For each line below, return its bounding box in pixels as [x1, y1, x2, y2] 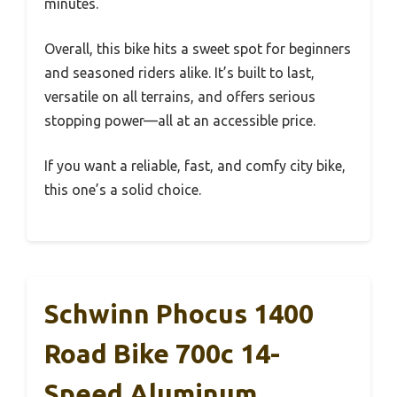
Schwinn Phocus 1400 [44, 299, 314, 330]
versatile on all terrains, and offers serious [44, 89, 315, 105]
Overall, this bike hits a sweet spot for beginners [44, 41, 351, 58]
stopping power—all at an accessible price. [44, 113, 315, 129]
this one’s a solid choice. [44, 182, 201, 198]
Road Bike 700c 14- [44, 339, 280, 370]
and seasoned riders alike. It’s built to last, [44, 65, 315, 82]
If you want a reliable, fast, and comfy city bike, [44, 158, 346, 175]
